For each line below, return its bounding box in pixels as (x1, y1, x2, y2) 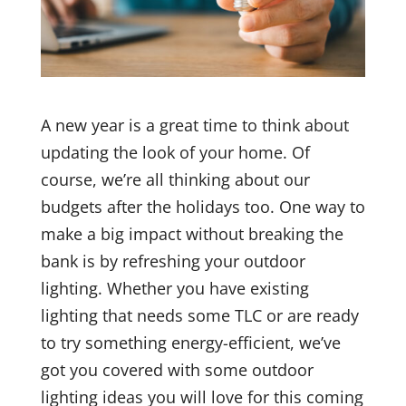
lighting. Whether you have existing (40, 276, 309, 299)
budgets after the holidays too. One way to (40, 195, 365, 217)
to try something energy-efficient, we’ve (40, 331, 341, 353)
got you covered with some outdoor (40, 358, 314, 381)
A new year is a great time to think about (40, 113, 349, 136)
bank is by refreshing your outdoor (40, 249, 305, 272)
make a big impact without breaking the (40, 222, 343, 245)
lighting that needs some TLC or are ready (40, 304, 359, 326)
